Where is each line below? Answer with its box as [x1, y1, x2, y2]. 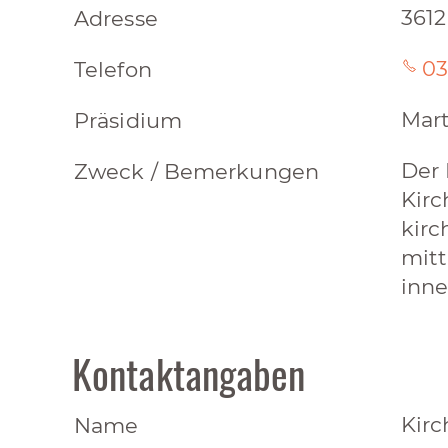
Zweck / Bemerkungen [74, 159, 319, 184]
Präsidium [74, 108, 182, 133]
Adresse [74, 6, 158, 31]
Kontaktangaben [72, 344, 306, 402]
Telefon [74, 57, 152, 82]
